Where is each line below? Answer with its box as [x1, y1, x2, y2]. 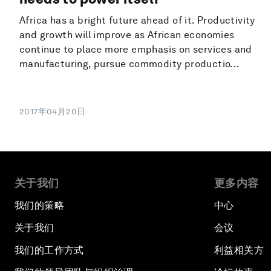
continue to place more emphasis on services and [19, 44, 252, 56]
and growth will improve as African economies [19, 29, 235, 41]
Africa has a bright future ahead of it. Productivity [19, 15, 255, 27]
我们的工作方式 [15, 244, 84, 256]
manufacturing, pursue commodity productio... [19, 58, 240, 70]
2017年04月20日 [19, 106, 86, 117]
